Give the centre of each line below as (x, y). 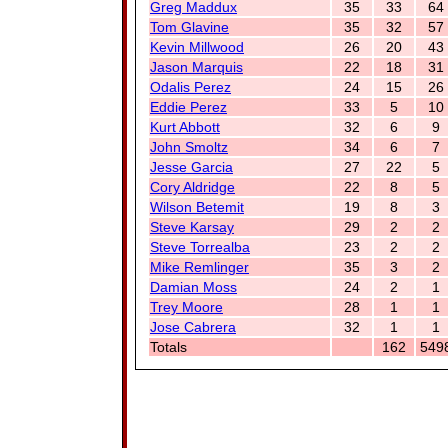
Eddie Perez (188, 107)
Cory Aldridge (192, 187)
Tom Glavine (189, 27)
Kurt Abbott (185, 127)
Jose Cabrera (193, 327)
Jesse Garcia (191, 167)
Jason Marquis (196, 67)
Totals (168, 347)
